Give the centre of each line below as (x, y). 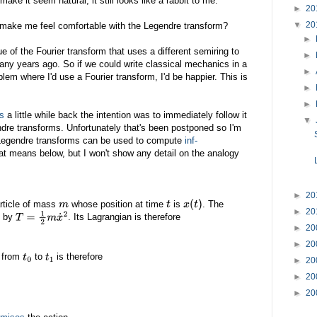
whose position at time (117, 204)
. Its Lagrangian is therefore (125, 217)
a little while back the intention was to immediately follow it (126, 115)
